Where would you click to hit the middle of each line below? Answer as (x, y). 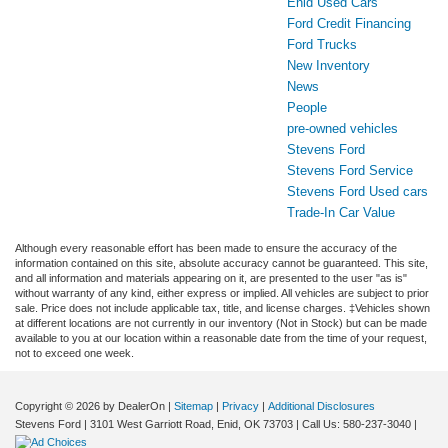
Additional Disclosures (321, 406)
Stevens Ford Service (350, 171)
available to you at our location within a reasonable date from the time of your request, (221, 338)
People (307, 108)
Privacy (240, 406)
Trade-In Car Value (341, 213)
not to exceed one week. (74, 353)
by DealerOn (134, 406)
